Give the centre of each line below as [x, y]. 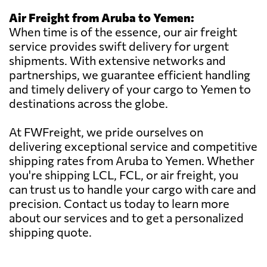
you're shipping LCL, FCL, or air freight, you [124, 175]
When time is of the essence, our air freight [123, 32]
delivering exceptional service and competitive [133, 146]
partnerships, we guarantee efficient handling [130, 75]
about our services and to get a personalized [126, 218]
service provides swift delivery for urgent [119, 46]
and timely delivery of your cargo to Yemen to [130, 89]
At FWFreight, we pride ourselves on [106, 132]
